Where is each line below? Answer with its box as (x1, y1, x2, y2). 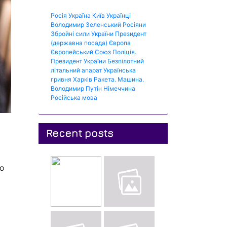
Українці (106, 12, 131, 19)
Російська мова (51, 94, 97, 101)
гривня (51, 75, 71, 83)
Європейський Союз (51, 48, 111, 56)
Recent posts (46, 127, 113, 139)
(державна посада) (51, 39, 107, 47)
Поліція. (112, 48, 136, 56)
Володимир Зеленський (51, 21, 121, 28)
